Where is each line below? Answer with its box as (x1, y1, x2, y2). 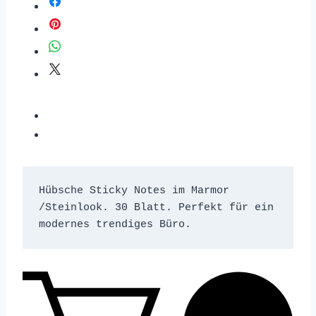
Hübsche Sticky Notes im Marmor (38, 184, 229, 197)
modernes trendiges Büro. (38, 218, 191, 231)
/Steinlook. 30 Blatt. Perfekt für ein (38, 201, 274, 214)
